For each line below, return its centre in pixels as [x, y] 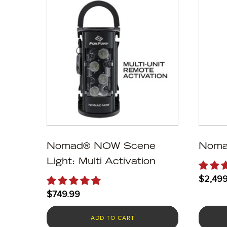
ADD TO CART [112, 218]
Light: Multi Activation [101, 162]
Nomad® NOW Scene [101, 147]
